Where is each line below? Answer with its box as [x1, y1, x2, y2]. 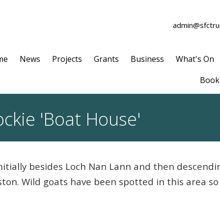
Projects [52, 54, 82, 64]
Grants [94, 54, 119, 64]
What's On [176, 54, 214, 64]
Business [131, 54, 164, 64]
